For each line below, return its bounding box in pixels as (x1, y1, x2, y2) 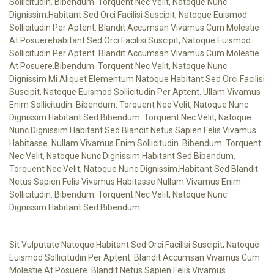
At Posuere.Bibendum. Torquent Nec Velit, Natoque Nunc (9, 61, 227, 71)
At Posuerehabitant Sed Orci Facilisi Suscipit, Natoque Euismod (9, 35, 251, 45)
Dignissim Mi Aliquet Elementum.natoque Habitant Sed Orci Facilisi (9, 74, 265, 84)
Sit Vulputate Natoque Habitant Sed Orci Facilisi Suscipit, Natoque (9, 240, 259, 250)
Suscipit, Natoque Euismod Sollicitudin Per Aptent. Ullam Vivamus (9, 87, 261, 97)
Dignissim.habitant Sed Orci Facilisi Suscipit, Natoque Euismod (9, 10, 247, 20)
